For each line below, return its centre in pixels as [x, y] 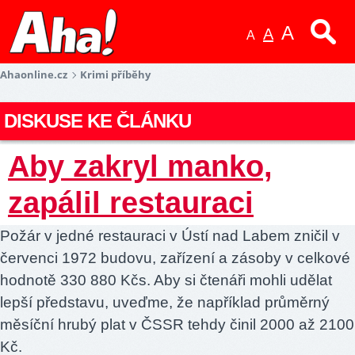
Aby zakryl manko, [140, 166]
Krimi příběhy [115, 74]
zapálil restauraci [131, 202]
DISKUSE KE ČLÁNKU [97, 121]
